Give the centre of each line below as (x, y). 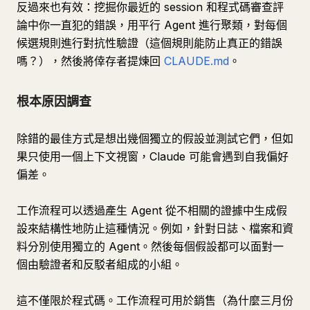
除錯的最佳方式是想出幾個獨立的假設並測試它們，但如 (155, 138)
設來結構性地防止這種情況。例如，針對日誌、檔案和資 (155, 228)
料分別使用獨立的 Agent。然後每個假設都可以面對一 (150, 246)
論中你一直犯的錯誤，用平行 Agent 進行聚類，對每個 (152, 25)
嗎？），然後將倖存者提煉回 (90, 61)
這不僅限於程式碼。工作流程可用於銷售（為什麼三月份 (155, 300)
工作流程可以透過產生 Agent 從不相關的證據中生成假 (152, 210)
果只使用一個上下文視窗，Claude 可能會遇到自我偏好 (153, 156)
